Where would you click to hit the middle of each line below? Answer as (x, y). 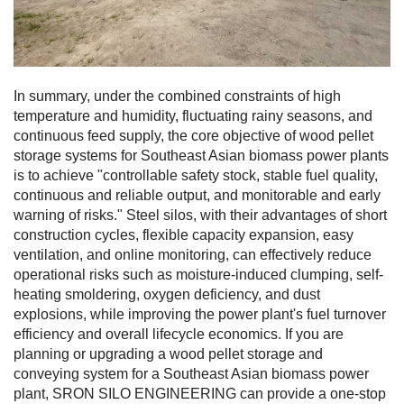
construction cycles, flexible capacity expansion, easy (184, 234)
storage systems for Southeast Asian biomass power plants (201, 155)
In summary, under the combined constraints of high (177, 96)
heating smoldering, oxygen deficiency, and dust (167, 294)
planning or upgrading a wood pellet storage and (168, 353)
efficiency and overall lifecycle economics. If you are (179, 334)
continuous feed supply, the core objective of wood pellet (193, 135)
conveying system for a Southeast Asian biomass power (191, 373)
